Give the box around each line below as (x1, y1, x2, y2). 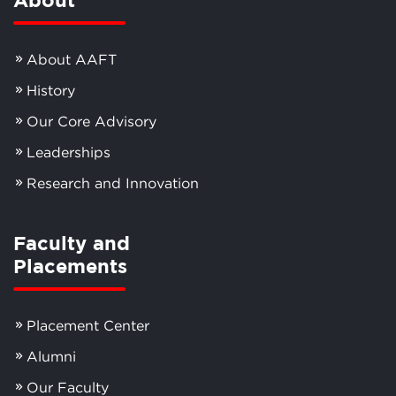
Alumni (27, 347, 76, 364)
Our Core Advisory (27, 112, 156, 129)
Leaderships (27, 143, 110, 160)
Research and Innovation (27, 174, 199, 191)
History (27, 81, 75, 98)
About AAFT (27, 50, 117, 67)
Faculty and (13, 231, 130, 254)
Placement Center (27, 316, 149, 333)
